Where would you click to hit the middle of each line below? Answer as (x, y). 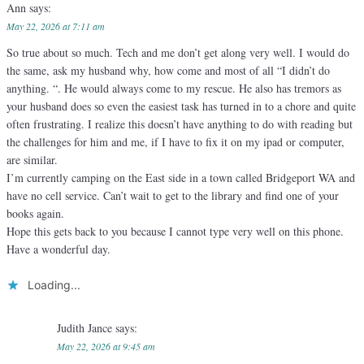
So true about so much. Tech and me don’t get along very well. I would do (178, 53)
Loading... (54, 285)
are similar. (32, 160)
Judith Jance (86, 328)
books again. (35, 214)
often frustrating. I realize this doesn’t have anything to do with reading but (180, 124)
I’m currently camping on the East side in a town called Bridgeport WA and (181, 178)
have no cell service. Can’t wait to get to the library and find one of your (173, 196)
